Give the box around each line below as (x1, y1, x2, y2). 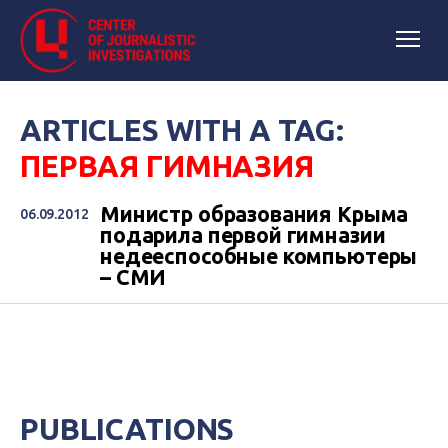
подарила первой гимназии (100, 223, 386, 247)
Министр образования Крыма (100, 202, 409, 226)
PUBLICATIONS (20, 412, 235, 446)
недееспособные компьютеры (100, 244, 418, 268)
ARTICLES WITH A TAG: (20, 113, 345, 147)
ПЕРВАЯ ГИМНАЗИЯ (20, 149, 314, 183)
